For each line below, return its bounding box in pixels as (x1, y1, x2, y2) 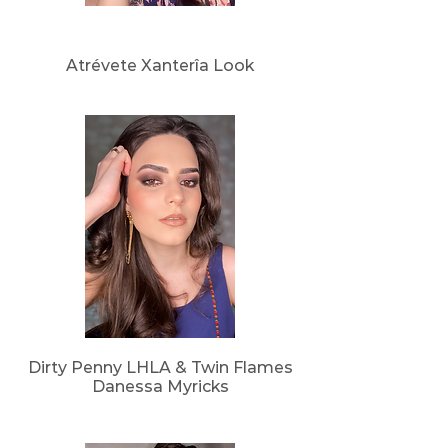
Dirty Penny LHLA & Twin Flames (27, 358, 293, 377)
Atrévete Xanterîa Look (66, 56, 254, 75)
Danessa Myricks (91, 377, 229, 396)
